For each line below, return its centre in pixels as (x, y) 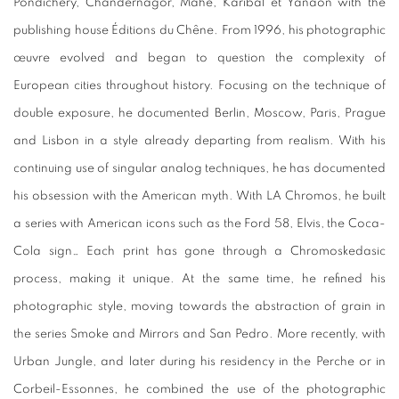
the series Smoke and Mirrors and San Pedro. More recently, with (199, 334)
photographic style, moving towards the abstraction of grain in (199, 307)
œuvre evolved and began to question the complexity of (199, 58)
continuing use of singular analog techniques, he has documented (199, 169)
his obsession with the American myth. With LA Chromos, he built (199, 196)
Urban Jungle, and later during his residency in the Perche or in (199, 362)
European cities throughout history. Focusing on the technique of (199, 86)
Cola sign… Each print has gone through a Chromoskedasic (199, 252)
